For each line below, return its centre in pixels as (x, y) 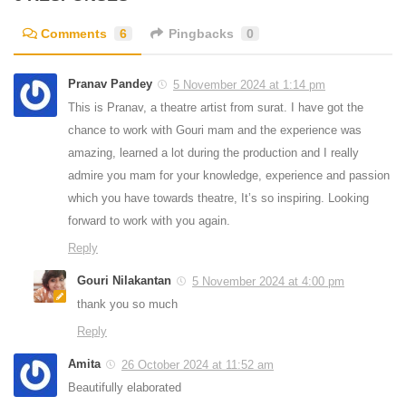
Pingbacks (201, 34)
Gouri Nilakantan (124, 281)
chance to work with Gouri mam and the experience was (215, 130)
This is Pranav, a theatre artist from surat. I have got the (216, 108)
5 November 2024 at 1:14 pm (249, 85)
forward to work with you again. (149, 221)
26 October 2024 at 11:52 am (198, 365)
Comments (74, 34)
